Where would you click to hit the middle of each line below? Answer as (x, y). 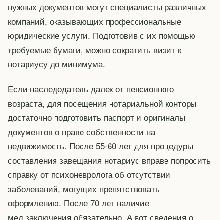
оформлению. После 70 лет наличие (79, 203)
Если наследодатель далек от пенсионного (91, 89)
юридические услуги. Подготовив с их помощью (102, 35)
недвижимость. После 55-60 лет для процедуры (100, 146)
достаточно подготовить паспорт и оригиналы (96, 117)
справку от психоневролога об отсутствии (89, 174)
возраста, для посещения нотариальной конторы (102, 103)
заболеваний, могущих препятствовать (84, 189)
